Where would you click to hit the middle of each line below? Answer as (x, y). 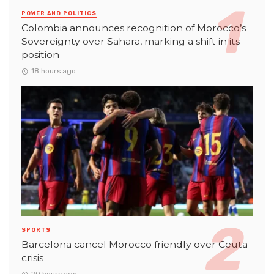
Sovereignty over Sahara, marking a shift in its (131, 41)
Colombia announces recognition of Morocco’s (134, 28)
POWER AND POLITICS (59, 14)
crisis (32, 257)
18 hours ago (53, 71)
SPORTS (36, 230)
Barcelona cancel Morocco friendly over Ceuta (135, 244)
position (40, 55)
